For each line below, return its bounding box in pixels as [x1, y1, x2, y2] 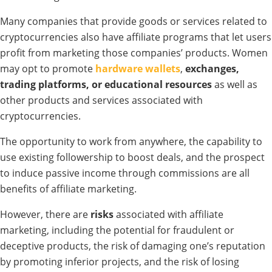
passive [46, 166, 80, 180]
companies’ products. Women [131, 46, 268, 60]
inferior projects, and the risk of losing [65, 255, 239, 269]
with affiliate [168, 208, 223, 222]
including [52, 223, 96, 237]
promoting [13, 255, 65, 269]
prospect [223, 151, 265, 165]
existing [19, 151, 54, 165]
